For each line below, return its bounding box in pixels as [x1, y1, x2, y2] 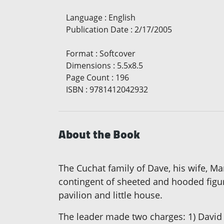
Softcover [99, 48, 135, 59]
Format [66, 48, 93, 59]
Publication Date [66, 24, 128, 35]
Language [66, 12, 102, 23]
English [108, 12, 135, 23]
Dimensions [66, 60, 111, 71]
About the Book [58, 123, 140, 146]
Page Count [66, 72, 109, 83]
